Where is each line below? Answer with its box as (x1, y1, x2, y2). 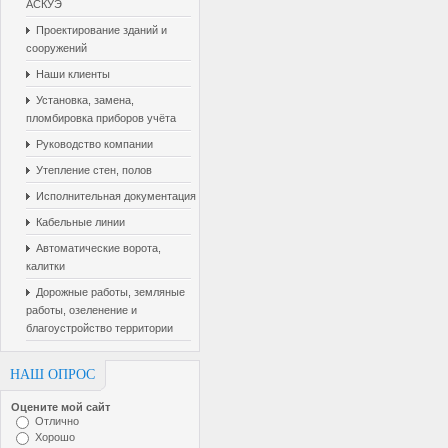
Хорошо (35, 431, 75, 443)
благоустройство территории (26, 322, 173, 334)
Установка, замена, (36, 94, 134, 106)
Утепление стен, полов (36, 164, 152, 176)
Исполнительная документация (36, 190, 196, 202)
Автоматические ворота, (36, 242, 161, 254)
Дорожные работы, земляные (36, 286, 185, 298)
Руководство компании (36, 138, 153, 150)
